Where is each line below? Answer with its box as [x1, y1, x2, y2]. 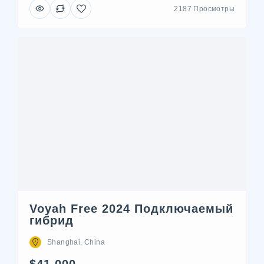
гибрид [29, 214, 74, 227]
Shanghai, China [47, 238, 105, 246]
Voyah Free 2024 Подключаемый [29, 202, 233, 215]
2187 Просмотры [174, 4, 235, 13]
